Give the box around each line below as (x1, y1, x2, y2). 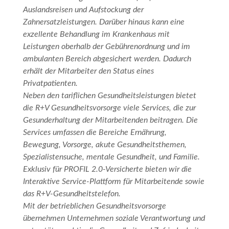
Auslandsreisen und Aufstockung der (22, 5, 144, 14)
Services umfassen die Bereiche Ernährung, (22, 128, 167, 136)
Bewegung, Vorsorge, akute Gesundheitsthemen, (22, 140, 187, 149)
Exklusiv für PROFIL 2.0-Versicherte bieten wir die (22, 165, 192, 173)
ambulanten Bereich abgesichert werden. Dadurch (22, 54, 191, 63)
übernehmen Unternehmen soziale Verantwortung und (22, 214, 205, 222)
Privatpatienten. (22, 79, 78, 87)
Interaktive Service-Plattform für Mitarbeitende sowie (22, 177, 204, 186)
